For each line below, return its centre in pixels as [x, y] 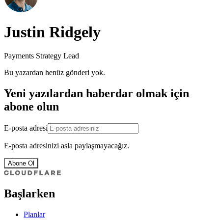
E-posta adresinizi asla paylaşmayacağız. [67, 145]
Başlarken [29, 193]
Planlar [34, 214]
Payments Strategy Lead [41, 56]
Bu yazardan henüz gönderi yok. [55, 73]
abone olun [31, 106]
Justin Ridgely [52, 32]
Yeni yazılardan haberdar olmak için [96, 93]
